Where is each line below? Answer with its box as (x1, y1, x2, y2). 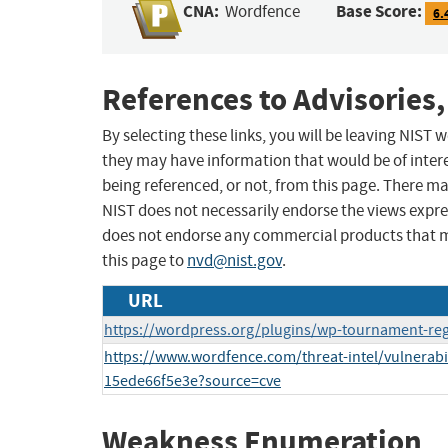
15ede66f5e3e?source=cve (104, 371, 281, 392)
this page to (102, 250, 187, 272)
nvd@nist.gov (187, 250, 282, 272)
